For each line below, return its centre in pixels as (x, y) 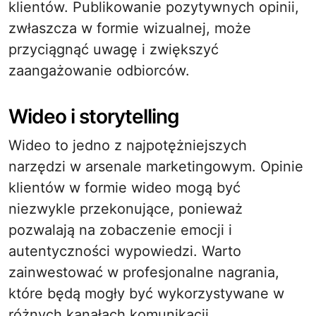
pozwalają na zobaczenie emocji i (120, 230)
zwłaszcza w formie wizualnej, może (130, 28)
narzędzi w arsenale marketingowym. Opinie (156, 166)
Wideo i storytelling (94, 116)
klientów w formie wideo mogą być (124, 188)
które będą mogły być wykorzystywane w (146, 293)
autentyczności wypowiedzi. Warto (125, 251)
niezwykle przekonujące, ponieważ (126, 209)
